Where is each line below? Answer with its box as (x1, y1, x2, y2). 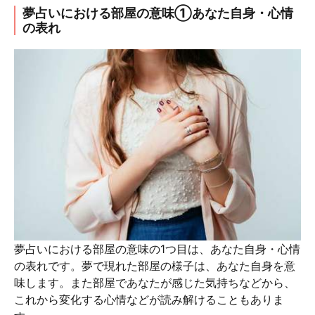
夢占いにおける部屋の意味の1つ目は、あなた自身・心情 (14, 242, 300, 256)
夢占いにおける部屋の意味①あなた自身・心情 (22, 6, 293, 20)
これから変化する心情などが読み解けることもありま (14, 292, 284, 307)
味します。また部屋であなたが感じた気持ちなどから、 (14, 276, 295, 290)
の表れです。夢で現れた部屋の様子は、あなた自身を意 (14, 259, 295, 273)
